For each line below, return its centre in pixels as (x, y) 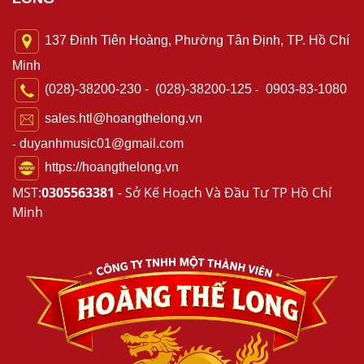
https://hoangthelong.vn (112, 167)
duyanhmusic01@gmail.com (102, 143)
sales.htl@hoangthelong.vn (122, 119)
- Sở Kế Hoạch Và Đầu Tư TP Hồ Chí (223, 192)
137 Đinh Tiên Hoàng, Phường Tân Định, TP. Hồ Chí (195, 41)
